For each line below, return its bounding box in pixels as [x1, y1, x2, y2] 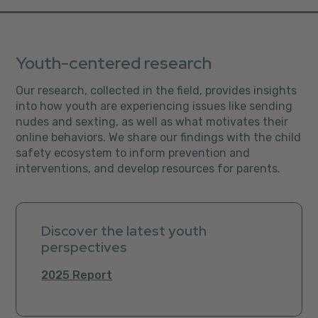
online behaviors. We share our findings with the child [16, 130, 302, 144]
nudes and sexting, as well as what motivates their [16, 114, 289, 128]
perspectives [41, 237, 128, 256]
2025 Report [41, 268, 113, 283]
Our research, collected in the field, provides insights [16, 83, 297, 97]
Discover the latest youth [41, 221, 207, 240]
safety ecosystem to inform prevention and [16, 146, 251, 160]
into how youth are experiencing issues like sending [16, 99, 293, 113]
